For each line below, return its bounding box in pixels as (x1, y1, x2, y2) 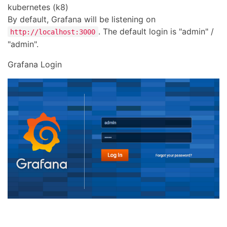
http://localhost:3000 (10, 27, 96, 36)
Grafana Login (8, 59, 62, 69)
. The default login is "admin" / (98, 26, 214, 36)
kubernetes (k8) (8, 2, 68, 12)
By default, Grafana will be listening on (8, 14, 156, 24)
